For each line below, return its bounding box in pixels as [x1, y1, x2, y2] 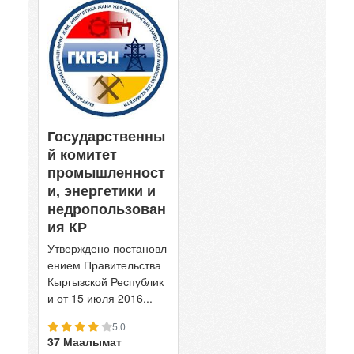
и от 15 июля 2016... [47, 289, 153, 306]
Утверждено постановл [47, 239, 167, 256]
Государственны [47, 125, 165, 146]
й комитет [47, 143, 117, 164]
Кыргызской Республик [47, 273, 164, 289]
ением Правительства [47, 256, 161, 273]
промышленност [47, 161, 165, 183]
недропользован [47, 198, 166, 219]
